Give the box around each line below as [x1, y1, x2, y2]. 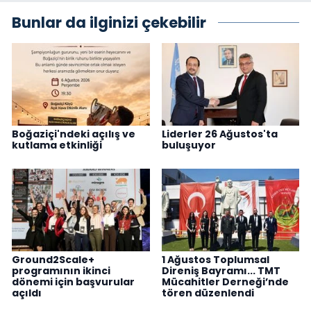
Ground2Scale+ [12, 253, 94, 267]
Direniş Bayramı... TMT [161, 264, 280, 278]
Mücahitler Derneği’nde [161, 275, 289, 289]
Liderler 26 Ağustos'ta [161, 127, 278, 142]
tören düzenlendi [161, 286, 254, 301]
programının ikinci [12, 264, 110, 278]
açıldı [12, 286, 42, 301]
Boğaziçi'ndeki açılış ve [12, 127, 135, 142]
